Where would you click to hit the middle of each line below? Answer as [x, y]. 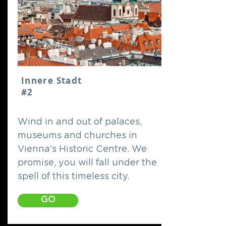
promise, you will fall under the [87, 163]
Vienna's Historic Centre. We [82, 149]
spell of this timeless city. [73, 177]
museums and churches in [77, 136]
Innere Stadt [52, 80]
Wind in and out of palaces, [80, 122]
